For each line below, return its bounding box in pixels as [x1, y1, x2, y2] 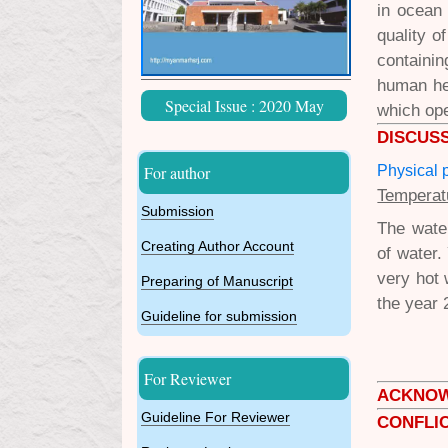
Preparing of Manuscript [141, 273, 293, 290]
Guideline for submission [141, 308, 297, 325]
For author [144, 162, 210, 184]
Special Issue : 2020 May [164, 95, 324, 117]
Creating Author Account [141, 238, 294, 255]
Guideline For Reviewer [141, 409, 290, 426]
